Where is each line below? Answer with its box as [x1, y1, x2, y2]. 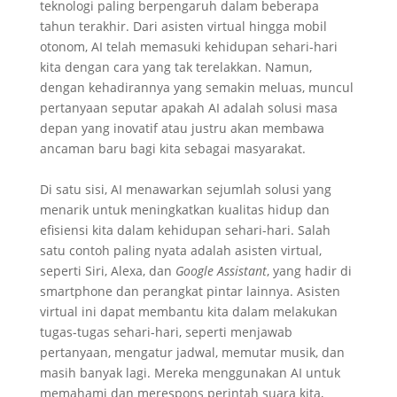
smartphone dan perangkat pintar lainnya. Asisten [39, 283, 340, 300]
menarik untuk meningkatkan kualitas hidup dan [39, 201, 330, 218]
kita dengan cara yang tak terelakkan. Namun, [39, 58, 312, 75]
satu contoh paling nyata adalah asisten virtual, [39, 242, 322, 259]
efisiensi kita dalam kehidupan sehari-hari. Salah [39, 222, 331, 238]
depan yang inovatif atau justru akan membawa [39, 120, 324, 136]
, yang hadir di [266, 262, 352, 279]
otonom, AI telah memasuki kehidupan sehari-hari [39, 38, 338, 55]
